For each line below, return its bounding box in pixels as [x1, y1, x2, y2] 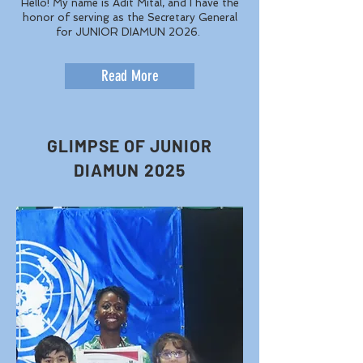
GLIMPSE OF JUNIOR [46, 135, 213, 156]
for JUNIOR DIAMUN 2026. [56, 26, 203, 38]
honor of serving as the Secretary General [22, 11, 237, 23]
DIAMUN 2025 [74, 160, 186, 180]
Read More [100, 67, 159, 85]
